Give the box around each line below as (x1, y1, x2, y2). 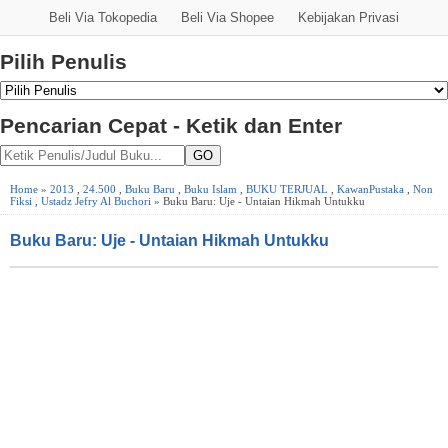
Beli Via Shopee (181, 10, 274, 26)
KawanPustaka (337, 182, 404, 195)
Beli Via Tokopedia (49, 10, 157, 26)
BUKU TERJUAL (246, 182, 328, 195)
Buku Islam (184, 182, 237, 195)
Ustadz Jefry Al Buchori (41, 194, 151, 207)
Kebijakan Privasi (298, 10, 399, 26)
